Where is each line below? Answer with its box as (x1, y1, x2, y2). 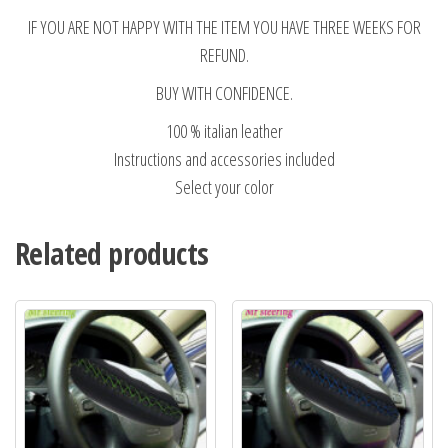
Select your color (174, 174, 274, 199)
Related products (15, 232, 209, 274)
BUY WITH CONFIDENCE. (155, 80, 293, 105)
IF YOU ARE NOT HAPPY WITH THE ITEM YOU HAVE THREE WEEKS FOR (27, 14, 421, 39)
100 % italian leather (165, 118, 283, 143)
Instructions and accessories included (113, 146, 335, 171)
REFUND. (199, 42, 249, 67)
